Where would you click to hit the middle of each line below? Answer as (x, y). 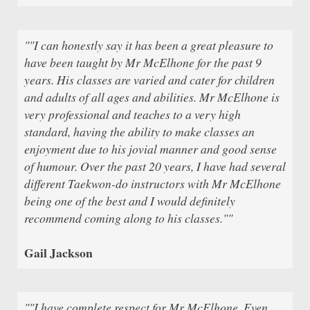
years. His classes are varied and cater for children (149, 79)
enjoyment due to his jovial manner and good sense (151, 148)
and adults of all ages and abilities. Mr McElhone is (152, 97)
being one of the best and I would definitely (130, 200)
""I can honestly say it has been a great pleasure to (149, 45)
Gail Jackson (58, 252)
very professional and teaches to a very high (133, 114)
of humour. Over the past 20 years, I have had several (155, 166)
